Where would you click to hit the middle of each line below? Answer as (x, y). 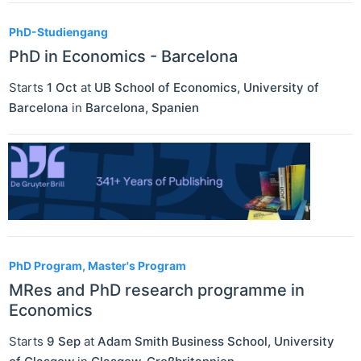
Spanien (175, 107)
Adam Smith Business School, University (216, 342)
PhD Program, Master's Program (98, 266)
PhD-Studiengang (58, 31)
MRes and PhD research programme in (157, 290)
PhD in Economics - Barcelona (123, 56)
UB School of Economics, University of (207, 87)
